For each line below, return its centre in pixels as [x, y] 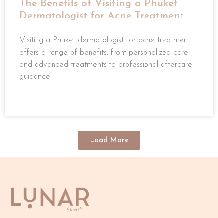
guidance [35, 77]
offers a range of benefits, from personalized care [104, 53]
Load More [109, 141]
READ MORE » [40, 102]
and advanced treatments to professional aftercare [106, 65]
